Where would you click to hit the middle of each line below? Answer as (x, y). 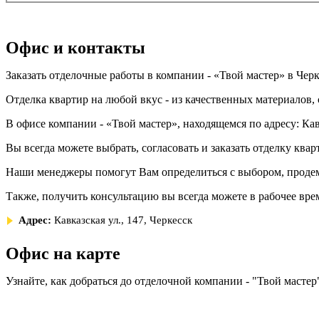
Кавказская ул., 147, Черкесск (123, 220)
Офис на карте (63, 253)
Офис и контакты (75, 48)
